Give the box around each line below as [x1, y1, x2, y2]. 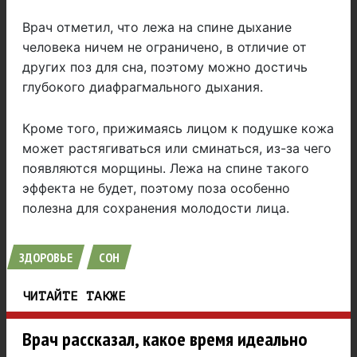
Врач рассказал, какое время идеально [22, 327, 308, 352]
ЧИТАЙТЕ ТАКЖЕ [22, 289, 126, 304]
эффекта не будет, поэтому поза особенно [22, 180, 290, 197]
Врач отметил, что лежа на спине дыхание [22, 19, 292, 36]
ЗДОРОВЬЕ [19, 249, 73, 266]
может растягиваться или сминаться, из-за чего [22, 140, 331, 157]
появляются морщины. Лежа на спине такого [22, 160, 309, 177]
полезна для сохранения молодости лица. [22, 200, 289, 217]
